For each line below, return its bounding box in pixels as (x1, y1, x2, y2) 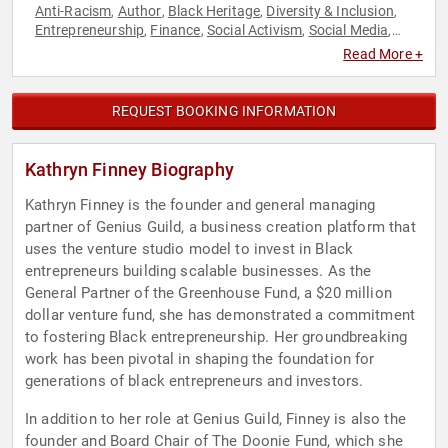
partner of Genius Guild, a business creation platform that (25, 218, 416, 237)
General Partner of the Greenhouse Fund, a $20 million (25, 284, 392, 303)
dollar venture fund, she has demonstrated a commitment (25, 306, 416, 325)
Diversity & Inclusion (266, 3, 394, 20)
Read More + (343, 46, 423, 63)
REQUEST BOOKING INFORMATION (111, 103, 337, 120)
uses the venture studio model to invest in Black (25, 240, 354, 259)
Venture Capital (113, 41, 212, 58)
